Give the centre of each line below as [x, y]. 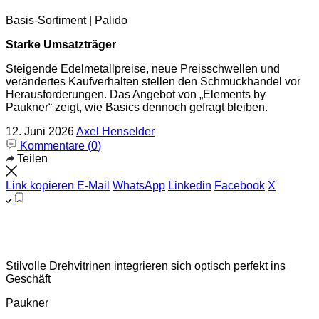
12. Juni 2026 [40, 131]
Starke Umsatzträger [61, 45]
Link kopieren [40, 185]
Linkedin [190, 185]
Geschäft [28, 279]
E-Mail [93, 185]
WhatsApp [139, 185]
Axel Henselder [115, 131]
